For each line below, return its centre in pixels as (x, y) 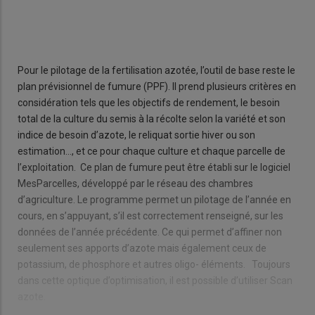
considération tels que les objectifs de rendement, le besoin (149, 102)
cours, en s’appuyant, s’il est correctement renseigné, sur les (150, 216)
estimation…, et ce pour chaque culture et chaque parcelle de (152, 151)
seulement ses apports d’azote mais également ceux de (142, 248)
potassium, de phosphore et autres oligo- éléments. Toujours (154, 264)
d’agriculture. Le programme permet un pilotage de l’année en (154, 199)
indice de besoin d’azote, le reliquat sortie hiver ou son (136, 135)
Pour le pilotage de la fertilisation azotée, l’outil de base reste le (156, 70)
